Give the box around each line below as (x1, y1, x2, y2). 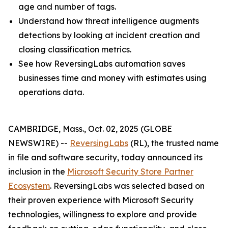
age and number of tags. (18, 2, 116, 12)
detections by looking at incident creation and (18, 30, 200, 40)
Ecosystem (8, 181, 50, 191)
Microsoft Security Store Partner (67, 166, 193, 177)
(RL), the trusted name (128, 138, 219, 148)
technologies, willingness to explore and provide (8, 209, 197, 219)
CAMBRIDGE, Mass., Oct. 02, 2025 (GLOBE (8, 124, 172, 134)
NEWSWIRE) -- (8, 138, 70, 148)
